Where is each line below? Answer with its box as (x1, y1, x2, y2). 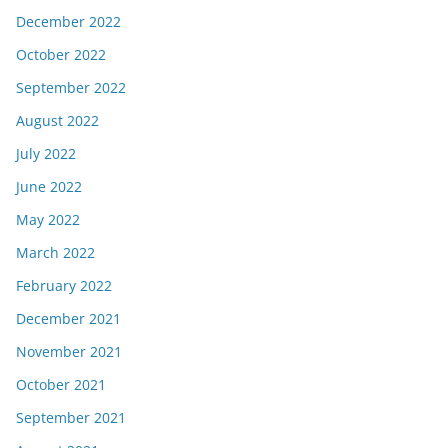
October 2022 (16, 45, 106, 65)
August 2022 (16, 111, 99, 131)
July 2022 (16, 144, 76, 164)
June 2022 (16, 177, 82, 197)
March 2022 (16, 243, 95, 263)
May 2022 (16, 210, 80, 230)
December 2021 (16, 309, 121, 329)
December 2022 (16, 12, 121, 32)
